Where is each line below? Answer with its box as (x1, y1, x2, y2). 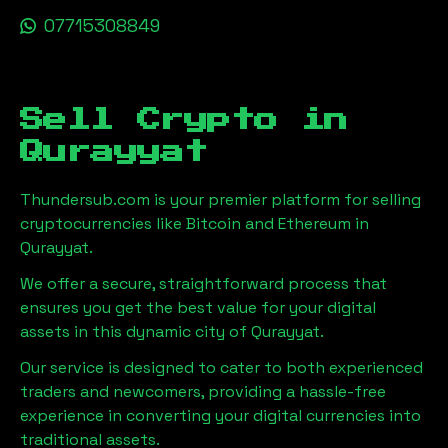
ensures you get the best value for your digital (20, 297, 376, 318)
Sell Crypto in (20, 108, 348, 132)
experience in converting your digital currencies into (20, 405, 421, 426)
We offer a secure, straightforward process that (20, 273, 387, 294)
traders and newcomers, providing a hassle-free (20, 381, 386, 402)
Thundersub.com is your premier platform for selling (20, 189, 421, 210)
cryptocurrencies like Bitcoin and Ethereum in (20, 213, 369, 234)
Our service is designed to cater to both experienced (20, 357, 423, 378)
